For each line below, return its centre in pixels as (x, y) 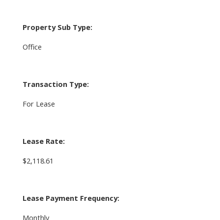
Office (32, 46)
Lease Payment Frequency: (71, 198)
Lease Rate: (43, 141)
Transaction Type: (55, 84)
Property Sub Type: (57, 27)
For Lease (39, 103)
